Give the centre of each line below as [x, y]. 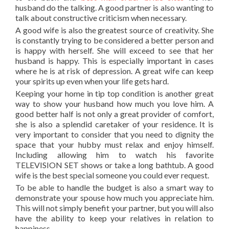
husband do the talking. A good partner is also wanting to [114, 8]
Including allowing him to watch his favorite [114, 155]
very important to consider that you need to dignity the [114, 134]
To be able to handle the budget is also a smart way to [114, 188]
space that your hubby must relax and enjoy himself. [114, 145]
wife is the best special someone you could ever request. [112, 175]
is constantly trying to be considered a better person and [114, 40]
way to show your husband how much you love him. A [114, 104]
